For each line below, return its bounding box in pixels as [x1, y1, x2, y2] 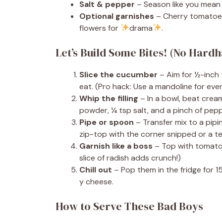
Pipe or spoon [79, 116, 134, 127]
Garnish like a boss [79, 140, 153, 151]
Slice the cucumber [79, 69, 158, 80]
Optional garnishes [79, 10, 154, 21]
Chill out [79, 164, 112, 175]
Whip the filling [79, 93, 138, 104]
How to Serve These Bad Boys [55, 198, 203, 214]
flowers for [79, 22, 120, 33]
